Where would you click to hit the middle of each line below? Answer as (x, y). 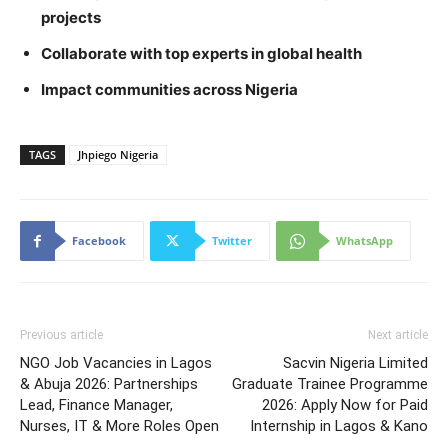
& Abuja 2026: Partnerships (109, 384)
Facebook (99, 240)
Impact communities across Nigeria (169, 89)
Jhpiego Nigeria (118, 154)
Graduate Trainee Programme (330, 384)
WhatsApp (364, 240)
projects (71, 17)
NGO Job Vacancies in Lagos (116, 363)
